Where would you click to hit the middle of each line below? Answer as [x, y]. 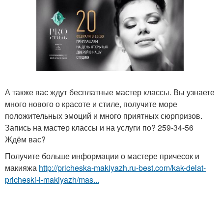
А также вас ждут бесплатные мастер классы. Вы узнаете [110, 92]
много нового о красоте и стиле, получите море [91, 104]
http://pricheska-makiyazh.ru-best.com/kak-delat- [122, 168]
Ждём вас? [25, 139]
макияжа [22, 168]
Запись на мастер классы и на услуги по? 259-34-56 [99, 127]
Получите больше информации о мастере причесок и [102, 156]
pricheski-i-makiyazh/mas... [52, 179]
